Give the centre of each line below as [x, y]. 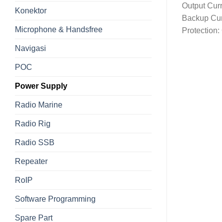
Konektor [31, 10]
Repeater [31, 161]
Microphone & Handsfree [59, 29]
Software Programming [55, 199]
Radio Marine [39, 105]
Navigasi [30, 48]
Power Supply [41, 86]
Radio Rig [33, 123]
